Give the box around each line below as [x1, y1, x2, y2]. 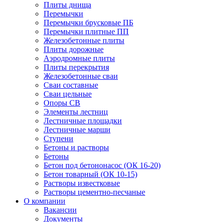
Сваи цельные [44, 90, 92, 98]
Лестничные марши [44, 125, 111, 134]
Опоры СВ [44, 99, 80, 107]
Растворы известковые [44, 179, 120, 187]
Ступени [44, 134, 73, 143]
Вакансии [44, 206, 77, 214]
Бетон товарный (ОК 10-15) [44, 170, 137, 178]
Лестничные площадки [44, 116, 122, 125]
